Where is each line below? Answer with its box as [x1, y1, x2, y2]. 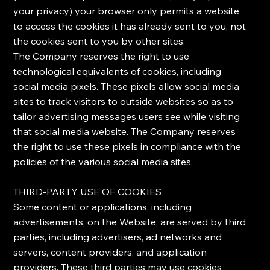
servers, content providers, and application [13, 246, 207, 259]
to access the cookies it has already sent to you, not [13, 20, 246, 33]
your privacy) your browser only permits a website [13, 5, 240, 17]
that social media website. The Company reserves [13, 125, 236, 138]
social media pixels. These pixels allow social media [13, 80, 240, 93]
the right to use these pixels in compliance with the [13, 140, 242, 153]
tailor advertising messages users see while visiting [13, 110, 240, 123]
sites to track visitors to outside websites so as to [13, 95, 234, 108]
